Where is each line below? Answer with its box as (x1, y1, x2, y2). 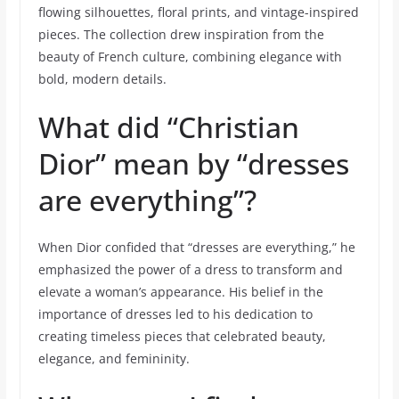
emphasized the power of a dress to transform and (37, 261, 343, 278)
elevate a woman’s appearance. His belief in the (37, 283, 323, 300)
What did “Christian (37, 108, 299, 146)
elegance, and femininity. (37, 350, 190, 367)
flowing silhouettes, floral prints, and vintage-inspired (37, 4, 359, 20)
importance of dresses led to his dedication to (37, 305, 313, 322)
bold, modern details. (37, 70, 167, 87)
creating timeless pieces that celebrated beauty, (37, 328, 326, 345)
